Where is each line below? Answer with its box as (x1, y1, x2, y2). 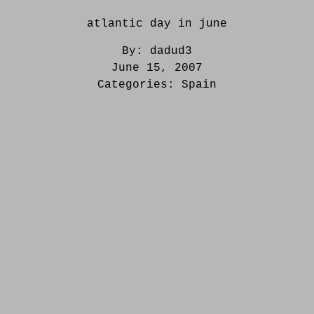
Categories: (97, 78, 182, 92)
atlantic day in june (87, 18, 227, 31)
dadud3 (150, 45, 192, 58)
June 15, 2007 (111, 62, 203, 75)
